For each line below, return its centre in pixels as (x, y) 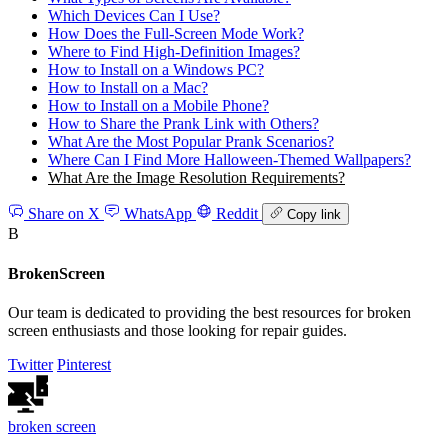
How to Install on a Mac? (128, 87)
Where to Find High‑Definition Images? (174, 51)
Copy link (314, 215)
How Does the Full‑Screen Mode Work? (176, 33)
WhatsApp (158, 214)
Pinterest (84, 364)
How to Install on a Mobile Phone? (158, 105)
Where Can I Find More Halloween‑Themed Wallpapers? (229, 159)
